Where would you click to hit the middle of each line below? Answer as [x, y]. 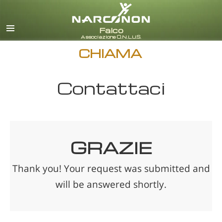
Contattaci [111, 88]
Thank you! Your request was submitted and [111, 168]
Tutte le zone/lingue [176, 31]
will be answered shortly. [111, 184]
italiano [155, 14]
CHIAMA [110, 53]
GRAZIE [111, 147]
